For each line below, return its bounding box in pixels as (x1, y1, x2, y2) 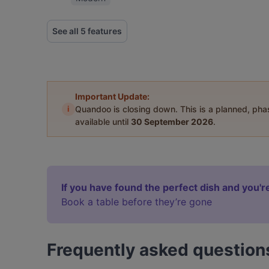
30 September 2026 (131, 116, 213, 127)
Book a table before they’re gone (61, 196, 212, 208)
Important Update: (75, 91, 150, 101)
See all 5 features (52, 26, 122, 36)
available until (75, 116, 131, 127)
